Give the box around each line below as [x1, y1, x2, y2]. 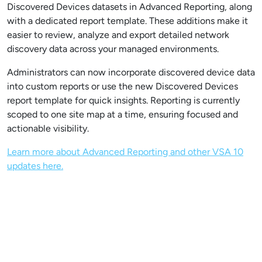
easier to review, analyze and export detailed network [7, 29, 229, 41]
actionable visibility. [7, 123, 91, 135]
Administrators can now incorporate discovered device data [7, 67, 255, 78]
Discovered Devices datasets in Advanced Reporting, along [7, 1, 252, 13]
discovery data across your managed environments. [7, 43, 221, 55]
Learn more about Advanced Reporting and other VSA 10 [7, 146, 243, 158]
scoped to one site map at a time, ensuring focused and [7, 109, 238, 120]
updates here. [7, 160, 63, 172]
